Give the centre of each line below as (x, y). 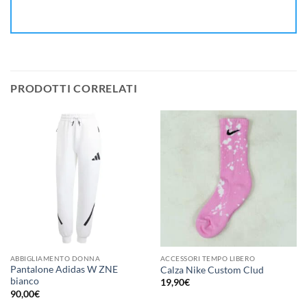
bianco (24, 281)
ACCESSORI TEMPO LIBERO (208, 258)
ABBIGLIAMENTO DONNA (55, 258)
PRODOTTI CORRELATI (74, 88)
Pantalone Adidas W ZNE (64, 270)
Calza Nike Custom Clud (212, 270)
